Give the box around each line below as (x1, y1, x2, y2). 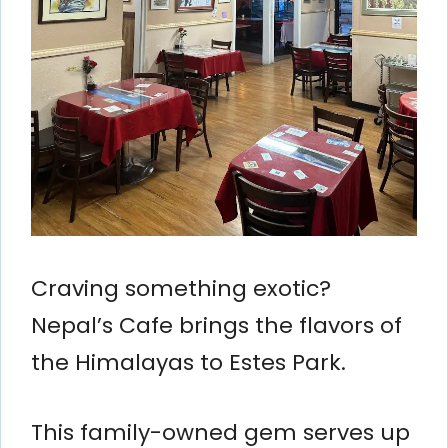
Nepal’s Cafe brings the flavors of (31, 309, 402, 341)
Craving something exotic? (31, 272, 331, 304)
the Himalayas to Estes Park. (31, 346, 346, 378)
